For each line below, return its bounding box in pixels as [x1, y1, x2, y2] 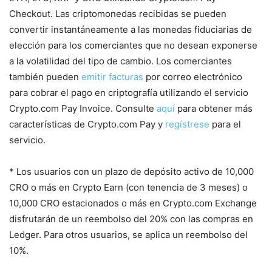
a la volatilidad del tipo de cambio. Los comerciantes [9, 55, 232, 67]
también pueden [9, 70, 81, 83]
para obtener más [175, 102, 253, 114]
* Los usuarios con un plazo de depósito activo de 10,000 [9, 165, 254, 177]
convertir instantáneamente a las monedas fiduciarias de [9, 23, 252, 35]
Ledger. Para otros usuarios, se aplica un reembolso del [9, 228, 248, 240]
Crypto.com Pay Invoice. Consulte [9, 102, 157, 114]
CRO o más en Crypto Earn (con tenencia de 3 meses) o [9, 181, 248, 193]
